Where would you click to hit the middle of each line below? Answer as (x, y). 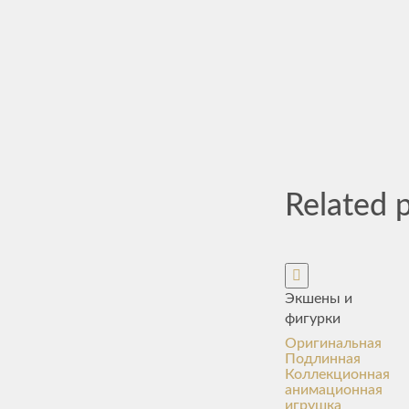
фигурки (313, 319)
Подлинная (323, 359)
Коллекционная (337, 374)
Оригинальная (333, 343)
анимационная (334, 390)
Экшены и (319, 299)
